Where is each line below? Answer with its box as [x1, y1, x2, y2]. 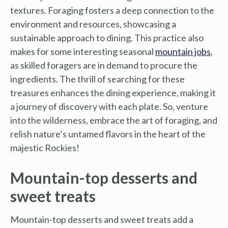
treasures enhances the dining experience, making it [10, 87, 216, 98]
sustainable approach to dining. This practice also [10, 32, 204, 43]
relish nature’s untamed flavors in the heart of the [10, 128, 206, 139]
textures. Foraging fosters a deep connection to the [10, 4, 214, 16]
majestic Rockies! [10, 141, 79, 153]
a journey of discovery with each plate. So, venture [10, 100, 208, 112]
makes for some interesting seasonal [10, 45, 155, 57]
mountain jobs [155, 45, 211, 57]
